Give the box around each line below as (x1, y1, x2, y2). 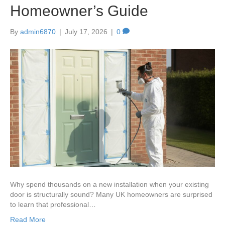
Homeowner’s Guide (10, 3, 148, 20)
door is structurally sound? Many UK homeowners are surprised (10, 190, 212, 198)
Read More (10, 215, 46, 223)
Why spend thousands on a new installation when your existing (10, 180, 209, 188)
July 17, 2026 (65, 28, 107, 36)
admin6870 (20, 28, 56, 36)
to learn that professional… (10, 200, 96, 208)
